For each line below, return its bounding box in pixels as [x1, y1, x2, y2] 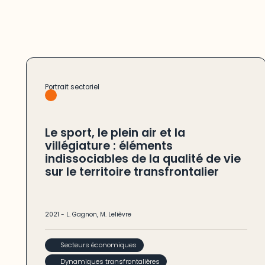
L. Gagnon [66, 210, 97, 219]
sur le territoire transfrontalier [44, 164, 219, 180]
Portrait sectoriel [44, 82, 99, 92]
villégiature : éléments [44, 138, 173, 154]
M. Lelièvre [99, 210, 131, 219]
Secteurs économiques [60, 240, 137, 250]
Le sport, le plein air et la [44, 125, 185, 141]
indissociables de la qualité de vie [44, 151, 241, 167]
